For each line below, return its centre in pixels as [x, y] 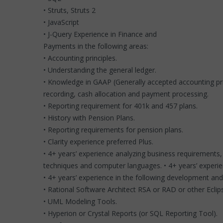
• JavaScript [62, 22]
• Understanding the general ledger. [101, 70]
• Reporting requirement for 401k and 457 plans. [121, 106]
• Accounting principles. [81, 58]
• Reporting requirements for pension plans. [114, 130]
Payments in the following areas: [97, 46]
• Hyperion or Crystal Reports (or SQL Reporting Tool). [131, 213]
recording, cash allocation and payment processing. [127, 94]
